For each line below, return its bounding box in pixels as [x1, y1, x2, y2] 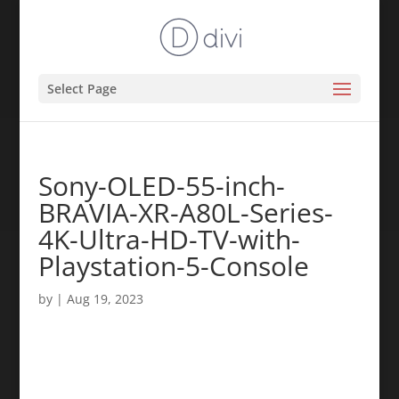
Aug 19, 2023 [66, 290, 143, 307]
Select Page [46, 80, 117, 97]
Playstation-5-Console [37, 248, 309, 284]
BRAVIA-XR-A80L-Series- [37, 194, 333, 231]
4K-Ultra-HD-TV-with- [37, 221, 300, 257]
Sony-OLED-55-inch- [37, 167, 285, 204]
